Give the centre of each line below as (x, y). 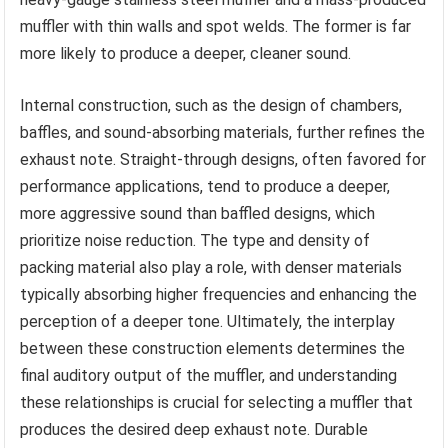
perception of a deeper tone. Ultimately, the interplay (208, 322)
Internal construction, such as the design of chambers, (211, 106)
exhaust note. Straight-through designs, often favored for (223, 160)
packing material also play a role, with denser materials (211, 268)
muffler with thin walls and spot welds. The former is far (216, 27)
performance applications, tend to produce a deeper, (205, 187)
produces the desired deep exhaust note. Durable (194, 430)
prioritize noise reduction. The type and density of (195, 241)
